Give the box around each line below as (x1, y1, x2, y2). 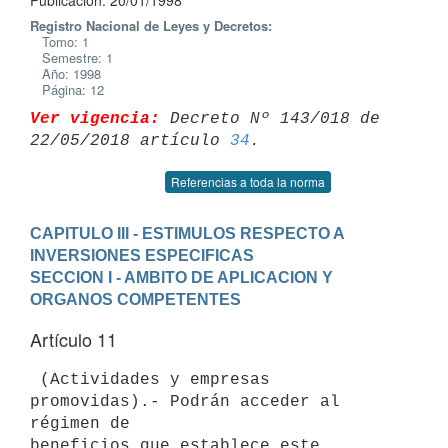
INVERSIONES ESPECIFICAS (30, 246, 254, 264)
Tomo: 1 (30, 32, 89, 51)
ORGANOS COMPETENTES (30, 290, 241, 308)
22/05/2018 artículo (30, 131, 230, 150)
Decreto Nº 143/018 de (160, 109, 380, 128)
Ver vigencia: (30, 109, 160, 128)
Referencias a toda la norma (171, 173, 325, 190)
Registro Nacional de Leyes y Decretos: (30, 16, 272, 35)
